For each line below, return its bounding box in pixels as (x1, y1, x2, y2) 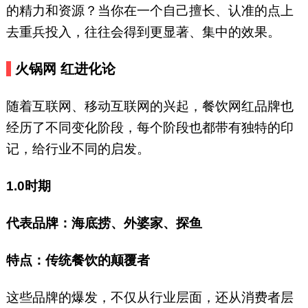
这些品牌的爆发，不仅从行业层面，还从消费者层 (5, 290, 294, 305)
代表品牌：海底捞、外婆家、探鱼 (5, 216, 202, 231)
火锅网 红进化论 (15, 61, 129, 77)
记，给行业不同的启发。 (5, 142, 153, 157)
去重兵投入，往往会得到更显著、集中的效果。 (5, 25, 284, 40)
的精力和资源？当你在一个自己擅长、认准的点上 (5, 3, 294, 19)
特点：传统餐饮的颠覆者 (5, 253, 150, 268)
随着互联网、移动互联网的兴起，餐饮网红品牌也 (5, 99, 294, 114)
